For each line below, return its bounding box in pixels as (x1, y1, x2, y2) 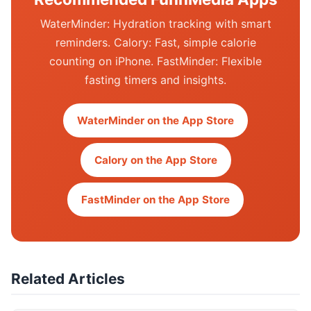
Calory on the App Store (94, 153, 217, 167)
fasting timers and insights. (85, 73, 226, 87)
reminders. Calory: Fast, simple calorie (55, 35, 256, 49)
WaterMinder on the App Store (77, 114, 234, 127)
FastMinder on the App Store (81, 193, 230, 206)
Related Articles (11, 270, 125, 287)
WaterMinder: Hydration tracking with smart (40, 17, 271, 31)
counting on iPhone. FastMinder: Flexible (49, 54, 262, 68)
